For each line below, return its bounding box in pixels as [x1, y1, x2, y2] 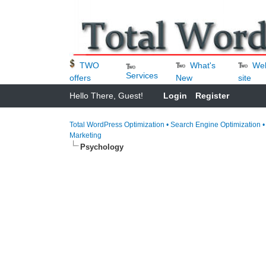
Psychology [80, 142, 123, 151]
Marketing [69, 131, 102, 140]
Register [195, 91, 229, 100]
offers [69, 73, 91, 83]
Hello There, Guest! [69, 91, 145, 100]
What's [190, 60, 216, 70]
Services [126, 71, 159, 80]
